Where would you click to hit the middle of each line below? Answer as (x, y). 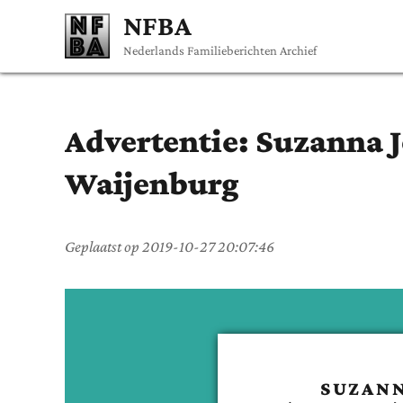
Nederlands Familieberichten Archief (220, 50)
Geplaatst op (103, 246)
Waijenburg (152, 183)
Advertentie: (160, 141)
